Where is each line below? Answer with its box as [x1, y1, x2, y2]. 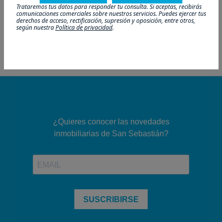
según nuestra [16, 23, 55, 32]
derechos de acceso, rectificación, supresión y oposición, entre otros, [16, 16, 195, 25]
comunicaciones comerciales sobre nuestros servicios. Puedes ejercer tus [16, 9, 206, 18]
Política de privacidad [55, 23, 112, 32]
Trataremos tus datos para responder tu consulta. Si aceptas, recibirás [16, 2, 202, 11]
